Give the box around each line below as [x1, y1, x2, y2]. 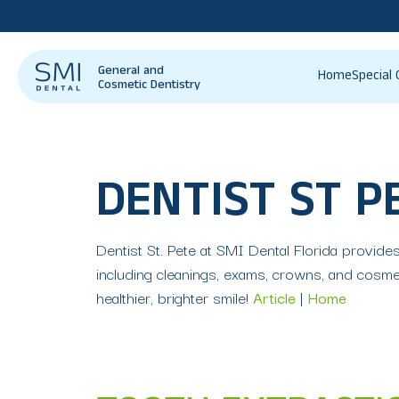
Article [253, 285, 296, 309]
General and [98, 64, 164, 79]
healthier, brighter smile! [96, 285, 253, 309]
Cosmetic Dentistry [98, 78, 200, 94]
